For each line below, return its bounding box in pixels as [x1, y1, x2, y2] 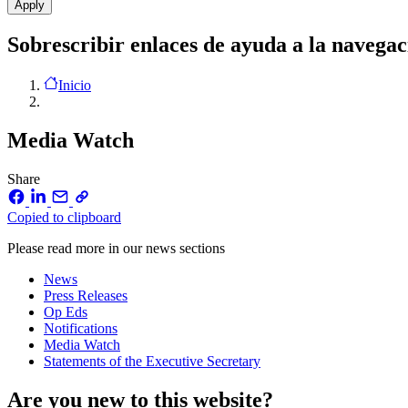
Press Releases [44, 287, 127, 303]
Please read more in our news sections [7, 240, 225, 256]
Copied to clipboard [7, 209, 121, 225]
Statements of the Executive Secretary [44, 352, 260, 369]
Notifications [44, 320, 117, 336]
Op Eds [44, 303, 87, 320]
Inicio [58, 76, 91, 93]
